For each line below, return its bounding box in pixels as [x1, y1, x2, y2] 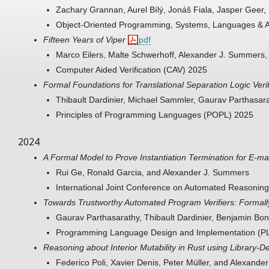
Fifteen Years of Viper [43, 34, 125, 44]
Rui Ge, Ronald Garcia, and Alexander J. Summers [56, 167, 249, 177]
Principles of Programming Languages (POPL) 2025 [56, 109, 253, 119]
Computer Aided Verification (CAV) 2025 [56, 64, 207, 74]
